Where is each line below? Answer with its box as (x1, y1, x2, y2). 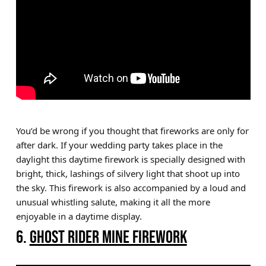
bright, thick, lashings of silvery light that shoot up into (15, 167, 240, 179)
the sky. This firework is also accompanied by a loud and (15, 181, 246, 194)
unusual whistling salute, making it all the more (15, 195, 210, 208)
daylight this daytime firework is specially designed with (15, 153, 245, 165)
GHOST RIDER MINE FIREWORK (29, 226, 187, 247)
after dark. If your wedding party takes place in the (15, 138, 223, 151)
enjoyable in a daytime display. (15, 210, 142, 222)
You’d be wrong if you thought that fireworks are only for (15, 124, 249, 137)
